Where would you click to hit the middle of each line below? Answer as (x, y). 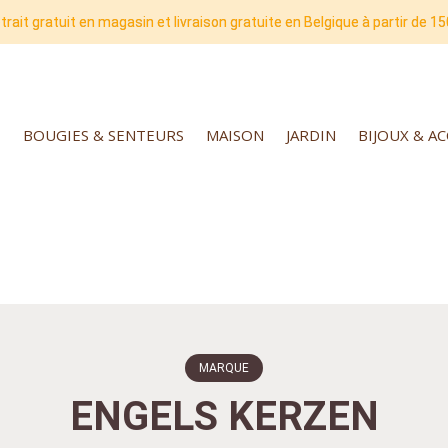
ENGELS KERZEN (224, 416)
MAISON (235, 135)
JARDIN (311, 135)
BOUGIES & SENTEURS (103, 135)
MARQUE (224, 367)
